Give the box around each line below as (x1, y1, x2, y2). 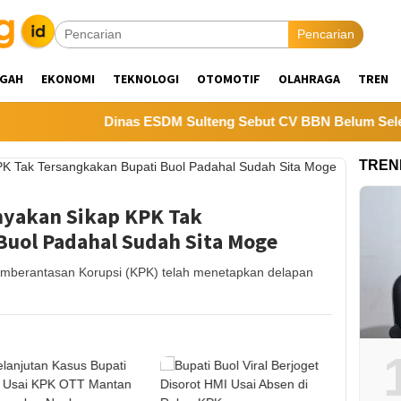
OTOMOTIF (197, 71, 260, 87)
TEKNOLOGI (113, 71, 179, 87)
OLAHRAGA (278, 71, 340, 87)
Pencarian (297, 27, 354, 41)
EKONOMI (41, 71, 95, 87)
